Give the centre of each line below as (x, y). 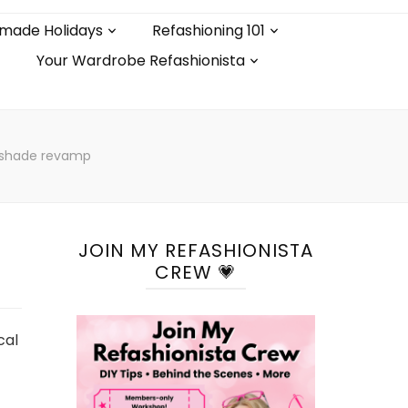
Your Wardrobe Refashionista (141, 61)
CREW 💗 (195, 272)
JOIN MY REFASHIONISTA (195, 250)
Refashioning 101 (208, 31)
